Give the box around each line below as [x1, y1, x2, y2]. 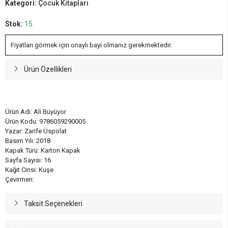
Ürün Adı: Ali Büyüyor [5, 107, 66, 116]
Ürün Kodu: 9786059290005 [5, 117, 85, 125]
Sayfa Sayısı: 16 [5, 156, 51, 164]
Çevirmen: [5, 175, 34, 183]
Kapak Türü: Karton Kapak [5, 146, 80, 154]
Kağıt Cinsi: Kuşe [5, 165, 53, 174]
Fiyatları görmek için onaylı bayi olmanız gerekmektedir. [11, 41, 172, 49]
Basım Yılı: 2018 [5, 136, 50, 145]
